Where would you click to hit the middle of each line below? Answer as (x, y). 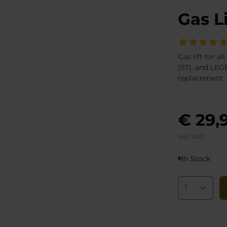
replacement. (201, 78)
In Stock (196, 159)
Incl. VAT (191, 137)
